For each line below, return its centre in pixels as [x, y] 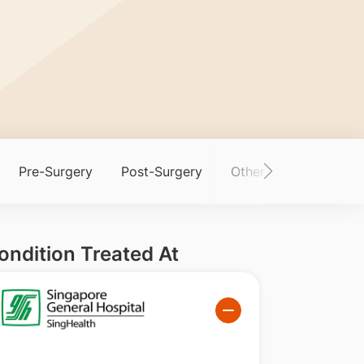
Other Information [285, 171]
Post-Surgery [161, 171]
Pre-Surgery [55, 171]
